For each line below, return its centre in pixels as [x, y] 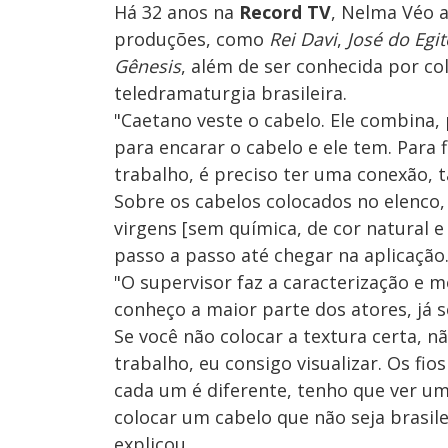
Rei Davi [303, 39]
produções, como [191, 39]
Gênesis [147, 66]
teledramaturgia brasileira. [233, 93]
